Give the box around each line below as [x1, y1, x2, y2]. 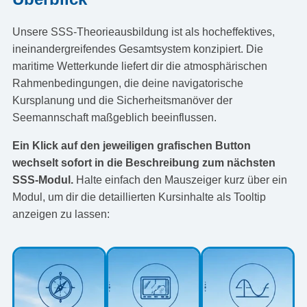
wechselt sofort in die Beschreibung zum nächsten [12, 157, 275, 169]
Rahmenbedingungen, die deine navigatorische [12, 77, 243, 90]
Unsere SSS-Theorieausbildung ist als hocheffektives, [12, 26, 275, 38]
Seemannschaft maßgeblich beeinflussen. [12, 112, 217, 124]
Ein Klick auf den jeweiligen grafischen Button [12, 140, 251, 152]
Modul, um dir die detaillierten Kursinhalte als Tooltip [12, 191, 266, 204]
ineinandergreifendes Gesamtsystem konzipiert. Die [12, 43, 263, 56]
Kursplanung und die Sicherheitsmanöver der [12, 95, 232, 107]
